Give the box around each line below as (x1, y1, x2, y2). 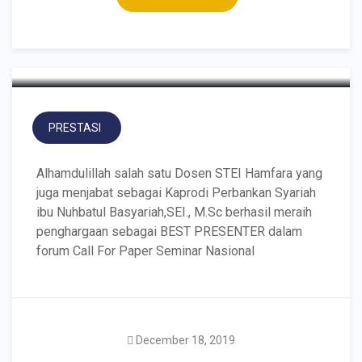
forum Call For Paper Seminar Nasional (36, 243, 255, 259)
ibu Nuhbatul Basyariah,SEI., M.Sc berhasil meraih (36, 204, 312, 220)
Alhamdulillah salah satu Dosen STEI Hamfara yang (36, 166, 322, 181)
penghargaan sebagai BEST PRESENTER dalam (36, 224, 302, 239)
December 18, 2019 (136, 334, 235, 347)
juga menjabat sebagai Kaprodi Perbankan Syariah (36, 185, 316, 200)
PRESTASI (48, 121, 101, 134)
